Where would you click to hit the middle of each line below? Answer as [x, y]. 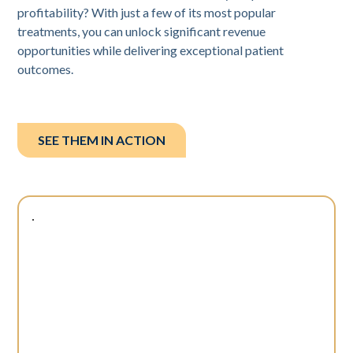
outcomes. [46, 69]
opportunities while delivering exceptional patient [151, 50]
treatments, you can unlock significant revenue [142, 31]
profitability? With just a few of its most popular [147, 12]
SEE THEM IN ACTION [102, 140]
